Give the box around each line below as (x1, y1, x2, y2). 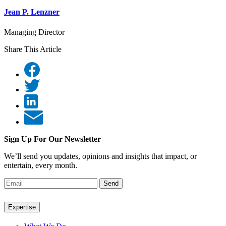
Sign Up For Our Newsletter (4, 134, 101, 143)
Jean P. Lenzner (4, 8, 60, 17)
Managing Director (4, 27, 65, 36)
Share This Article (4, 44, 62, 53)
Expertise (8, 203, 36, 211)
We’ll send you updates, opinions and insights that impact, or (4, 151, 197, 160)
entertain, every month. (4, 160, 77, 169)
